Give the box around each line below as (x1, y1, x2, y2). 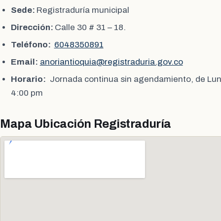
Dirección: (10, 23, 55, 33)
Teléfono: (10, 40, 52, 50)
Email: (10, 57, 38, 67)
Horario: (10, 74, 46, 84)
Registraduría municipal (36, 5, 131, 15)
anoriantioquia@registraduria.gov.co (39, 57, 183, 67)
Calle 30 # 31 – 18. (54, 23, 126, 33)
